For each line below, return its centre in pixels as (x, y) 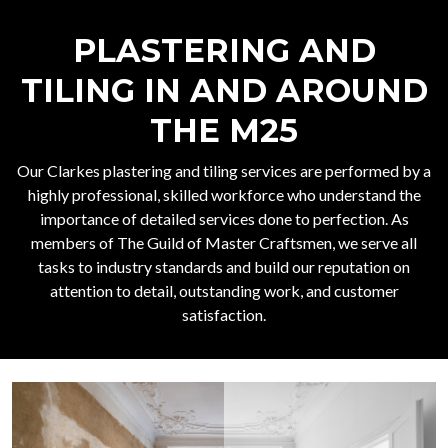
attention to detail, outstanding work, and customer (224, 291)
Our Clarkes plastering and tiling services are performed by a (224, 171)
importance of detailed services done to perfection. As (224, 219)
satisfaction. (224, 315)
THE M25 (224, 131)
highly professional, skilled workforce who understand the (224, 195)
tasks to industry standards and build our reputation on (224, 267)
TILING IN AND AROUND (224, 91)
